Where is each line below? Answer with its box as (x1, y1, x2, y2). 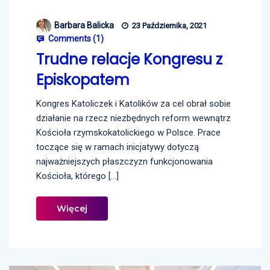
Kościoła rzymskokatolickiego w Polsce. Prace (36, 127, 221, 139)
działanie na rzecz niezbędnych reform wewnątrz (36, 113, 231, 124)
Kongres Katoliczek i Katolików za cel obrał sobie (36, 98, 231, 110)
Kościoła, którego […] (36, 171, 119, 182)
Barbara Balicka (54, 20, 114, 31)
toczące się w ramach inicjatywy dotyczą (36, 142, 199, 153)
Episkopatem (36, 70, 130, 90)
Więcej (56, 203, 88, 215)
